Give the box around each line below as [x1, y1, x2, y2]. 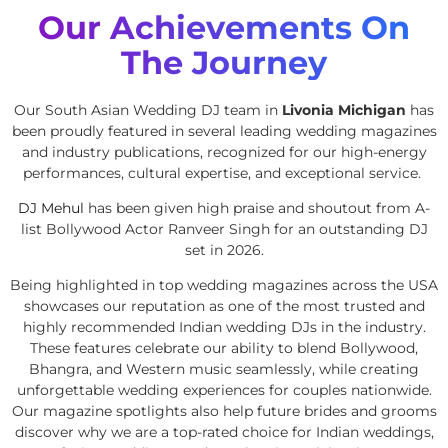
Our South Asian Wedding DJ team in [14, 100, 282, 119]
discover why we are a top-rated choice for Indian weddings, [14, 423, 434, 442]
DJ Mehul [18, 199, 84, 218]
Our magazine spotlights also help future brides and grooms [11, 402, 437, 421]
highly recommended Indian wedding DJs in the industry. [22, 318, 426, 337]
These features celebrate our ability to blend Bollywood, [30, 339, 418, 358]
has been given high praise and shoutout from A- [84, 199, 430, 218]
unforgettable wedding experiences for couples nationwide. [16, 381, 432, 400]
